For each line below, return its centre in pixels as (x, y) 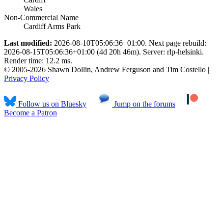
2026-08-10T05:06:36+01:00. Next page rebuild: (129, 43)
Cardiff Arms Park (52, 26)
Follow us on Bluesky (51, 104)
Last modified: (28, 43)
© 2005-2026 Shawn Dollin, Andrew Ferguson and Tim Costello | (107, 69)
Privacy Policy (27, 78)
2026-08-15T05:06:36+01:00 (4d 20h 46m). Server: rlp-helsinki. (104, 52)
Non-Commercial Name (41, 17)
